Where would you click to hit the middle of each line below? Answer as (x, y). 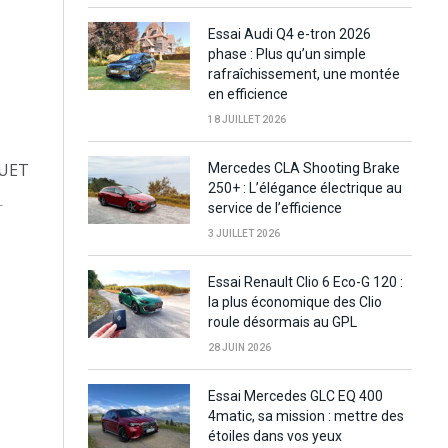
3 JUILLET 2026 (244, 233)
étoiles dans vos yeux (275, 435)
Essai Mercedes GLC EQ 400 (295, 395)
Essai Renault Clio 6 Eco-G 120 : (305, 281)
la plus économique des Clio (295, 301)
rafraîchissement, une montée (304, 73)
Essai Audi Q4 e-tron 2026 (289, 33)
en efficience (248, 93)
